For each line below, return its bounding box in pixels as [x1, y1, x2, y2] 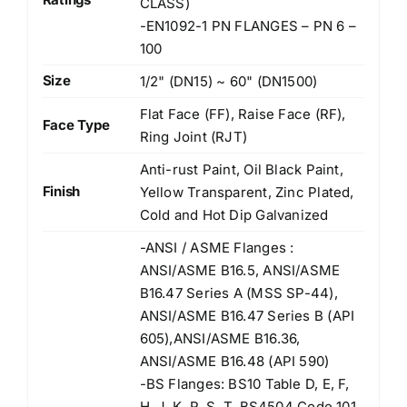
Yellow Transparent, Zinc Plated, [139, 183, 354, 201]
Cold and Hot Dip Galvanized [139, 205, 329, 223]
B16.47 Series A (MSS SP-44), [139, 283, 338, 302]
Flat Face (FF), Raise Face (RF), [139, 104, 346, 123]
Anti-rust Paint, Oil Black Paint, [139, 160, 343, 178]
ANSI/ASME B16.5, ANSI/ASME [139, 261, 341, 279]
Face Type [42, 115, 110, 134]
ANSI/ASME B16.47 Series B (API [139, 306, 355, 324]
